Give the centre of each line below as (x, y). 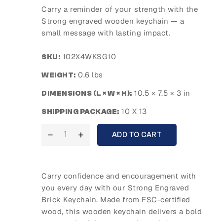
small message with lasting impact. (106, 33)
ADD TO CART (137, 135)
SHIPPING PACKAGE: (80, 111)
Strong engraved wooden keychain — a (113, 21)
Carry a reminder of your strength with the (120, 9)
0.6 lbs (89, 74)
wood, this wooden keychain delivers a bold (122, 212)
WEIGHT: (59, 75)
